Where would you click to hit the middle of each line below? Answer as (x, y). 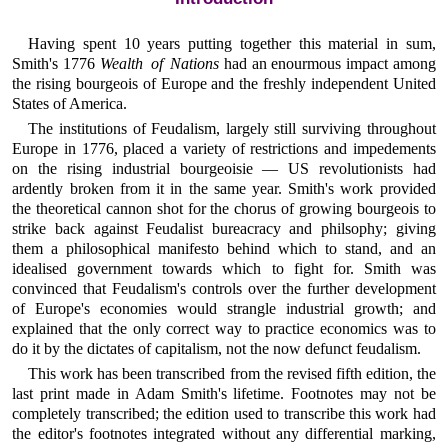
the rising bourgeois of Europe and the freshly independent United (224, 83)
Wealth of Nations (159, 63)
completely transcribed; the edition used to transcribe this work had (224, 414)
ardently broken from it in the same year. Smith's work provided (224, 189)
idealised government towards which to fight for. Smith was (224, 269)
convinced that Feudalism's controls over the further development (224, 289)
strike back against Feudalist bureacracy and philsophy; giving (224, 229)
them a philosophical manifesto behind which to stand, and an (224, 249)
